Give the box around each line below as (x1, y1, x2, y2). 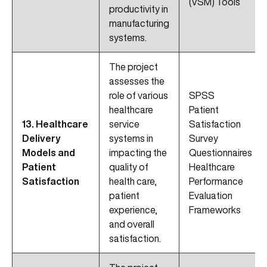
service (109, 119, 139, 129)
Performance (189, 176, 243, 187)
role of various (109, 91, 168, 101)
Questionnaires (189, 148, 252, 158)
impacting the (109, 148, 167, 158)
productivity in (109, 4, 168, 14)
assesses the (109, 76, 164, 86)
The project (109, 62, 158, 72)
